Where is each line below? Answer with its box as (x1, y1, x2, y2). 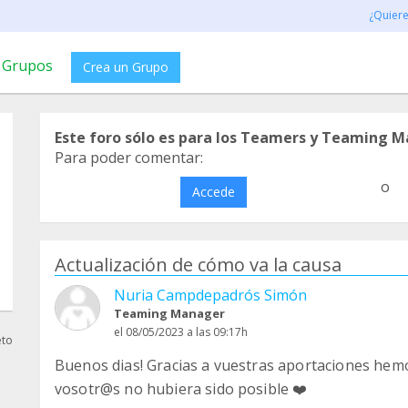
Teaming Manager (114, 305, 225, 321)
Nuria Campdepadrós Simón (114, 285, 307, 305)
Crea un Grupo (83, 58, 168, 76)
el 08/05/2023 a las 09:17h (114, 324, 248, 340)
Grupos (2, 56, 53, 76)
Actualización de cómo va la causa (55, 252, 342, 277)
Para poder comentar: (55, 148, 203, 168)
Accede (191, 183, 235, 200)
